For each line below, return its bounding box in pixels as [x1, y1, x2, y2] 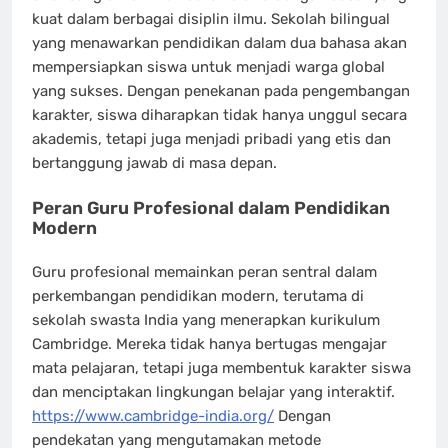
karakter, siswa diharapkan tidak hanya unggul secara [32, 106, 407, 124]
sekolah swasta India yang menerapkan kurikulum [32, 311, 380, 329]
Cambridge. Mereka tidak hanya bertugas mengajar [32, 335, 387, 353]
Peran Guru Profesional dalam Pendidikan [32, 197, 390, 218]
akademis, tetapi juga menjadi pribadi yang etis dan [32, 130, 391, 148]
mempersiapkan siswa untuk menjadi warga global [32, 58, 385, 76]
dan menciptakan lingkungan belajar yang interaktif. [32, 383, 395, 401]
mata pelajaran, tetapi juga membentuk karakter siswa [32, 359, 411, 377]
